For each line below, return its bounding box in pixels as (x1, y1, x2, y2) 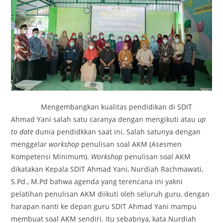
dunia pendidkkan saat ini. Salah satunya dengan (33, 126, 201, 136)
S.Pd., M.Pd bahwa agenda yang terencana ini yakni (11, 176, 183, 186)
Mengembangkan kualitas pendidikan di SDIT (11, 102, 193, 111)
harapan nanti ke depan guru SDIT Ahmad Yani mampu (11, 201, 197, 211)
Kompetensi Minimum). (11, 151, 92, 161)
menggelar (11, 139, 49, 149)
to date (11, 126, 34, 136)
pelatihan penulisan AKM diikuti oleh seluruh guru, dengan (11, 189, 210, 199)
